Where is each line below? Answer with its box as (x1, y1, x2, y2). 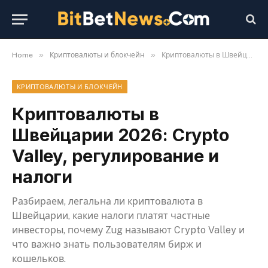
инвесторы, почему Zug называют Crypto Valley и (12, 224, 245, 236)
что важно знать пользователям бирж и (12, 239, 202, 250)
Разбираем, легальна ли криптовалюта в (12, 196, 203, 207)
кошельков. (12, 253, 66, 264)
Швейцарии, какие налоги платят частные (12, 210, 210, 221)
